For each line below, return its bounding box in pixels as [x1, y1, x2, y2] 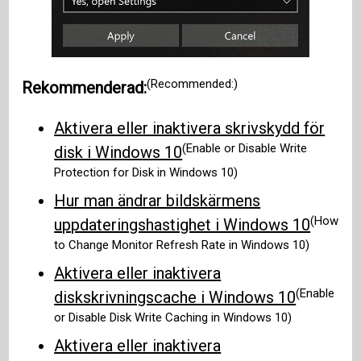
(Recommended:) [147, 76, 239, 91]
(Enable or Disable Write [182, 140, 308, 156]
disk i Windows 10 [54, 143, 183, 163]
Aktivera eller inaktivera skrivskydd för [54, 118, 326, 139]
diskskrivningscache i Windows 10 [54, 288, 297, 308]
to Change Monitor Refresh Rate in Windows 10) [54, 237, 310, 252]
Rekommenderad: [22, 78, 147, 98]
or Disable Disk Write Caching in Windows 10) [54, 309, 293, 325]
